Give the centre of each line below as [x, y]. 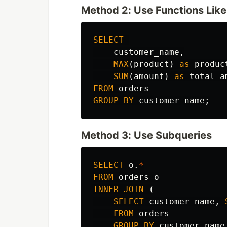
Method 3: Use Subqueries [146, 135]
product [152, 64]
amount [149, 76]
